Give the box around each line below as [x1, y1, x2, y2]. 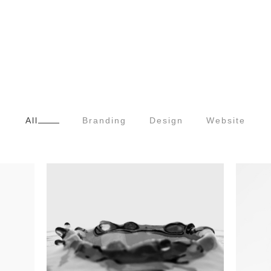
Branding [82, 116, 126, 125]
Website [206, 116, 246, 125]
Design [149, 116, 183, 125]
